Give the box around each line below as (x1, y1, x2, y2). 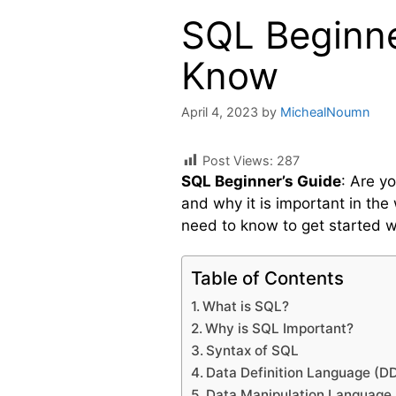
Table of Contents (191, 266, 344, 289)
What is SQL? (202, 297, 290, 315)
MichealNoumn (280, 104, 369, 120)
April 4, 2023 (181, 104, 258, 120)
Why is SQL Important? (205, 319, 354, 337)
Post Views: (202, 153, 273, 169)
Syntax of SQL (206, 341, 300, 359)
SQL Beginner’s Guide (181, 172, 341, 191)
